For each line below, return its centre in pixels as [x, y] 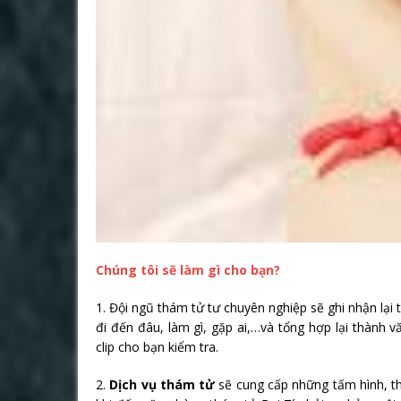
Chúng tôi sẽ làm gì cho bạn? [188, 270]
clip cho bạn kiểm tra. [157, 347]
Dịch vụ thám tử [164, 385]
